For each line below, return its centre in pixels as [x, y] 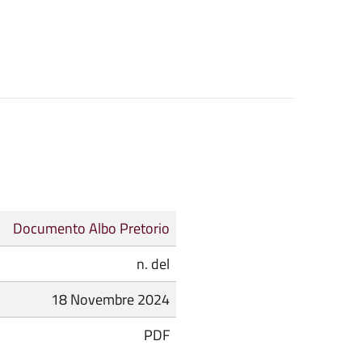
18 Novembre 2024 [110, 300]
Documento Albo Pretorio [91, 229]
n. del [153, 264]
